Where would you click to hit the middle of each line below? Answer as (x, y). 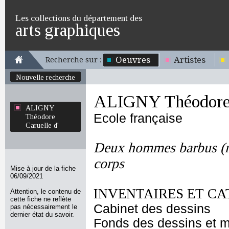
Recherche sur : (74, 60)
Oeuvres (133, 60)
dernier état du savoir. (42, 214)
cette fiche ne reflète (41, 199)
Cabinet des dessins (152, 209)
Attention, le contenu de (45, 191)
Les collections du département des (79, 18)
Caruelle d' (42, 125)
